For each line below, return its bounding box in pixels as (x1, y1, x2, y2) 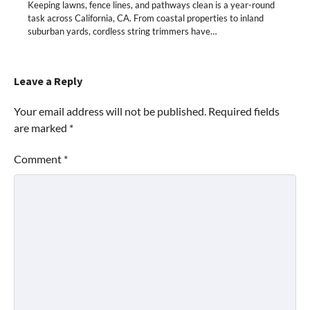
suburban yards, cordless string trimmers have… (28, 26, 217, 37)
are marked (14, 121, 69, 135)
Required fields (208, 104, 280, 118)
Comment (14, 152, 64, 166)
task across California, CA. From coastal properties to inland (28, 12, 264, 24)
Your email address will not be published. (14, 104, 206, 118)
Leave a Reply (14, 74, 82, 89)
